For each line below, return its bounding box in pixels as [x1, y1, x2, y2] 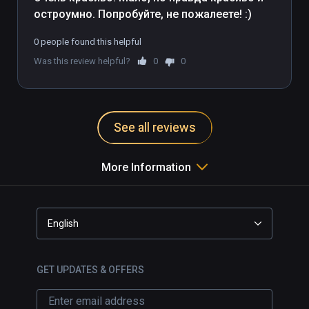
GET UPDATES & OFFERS [37, 263, 144, 275]
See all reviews [113, 119, 196, 134]
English [48, 217, 79, 229]
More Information [101, 160, 191, 174]
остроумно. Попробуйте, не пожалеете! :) [34, 7, 252, 21]
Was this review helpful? [34, 55, 130, 66]
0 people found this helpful [34, 36, 141, 47]
